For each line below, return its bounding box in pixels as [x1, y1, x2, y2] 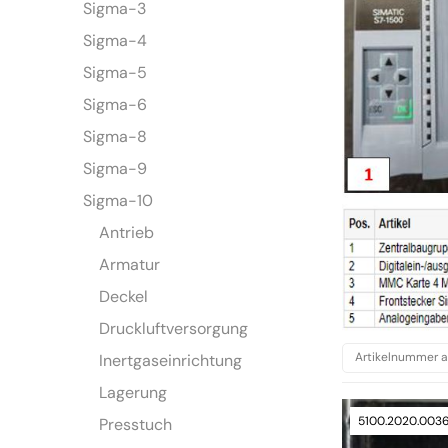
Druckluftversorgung [99, 318, 249, 340]
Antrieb [99, 222, 155, 244]
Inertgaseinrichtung [99, 350, 243, 372]
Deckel [99, 286, 149, 308]
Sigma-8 [83, 126, 148, 148]
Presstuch [99, 414, 173, 436]
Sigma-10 [83, 190, 154, 212]
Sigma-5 [83, 62, 148, 84]
